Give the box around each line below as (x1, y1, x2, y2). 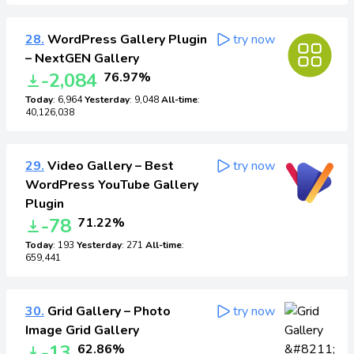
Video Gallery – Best (44, 157, 174, 175)
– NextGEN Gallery (25, 50, 139, 67)
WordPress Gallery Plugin (44, 31, 207, 48)
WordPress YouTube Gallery (25, 176, 198, 194)
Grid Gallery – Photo (44, 303, 171, 320)
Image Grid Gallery (25, 322, 139, 339)
